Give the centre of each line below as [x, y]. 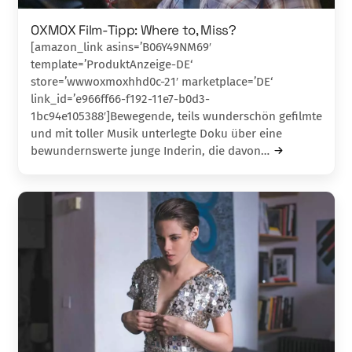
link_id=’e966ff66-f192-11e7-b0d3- [121, 99]
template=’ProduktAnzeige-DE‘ [112, 64]
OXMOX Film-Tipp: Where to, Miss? [134, 29]
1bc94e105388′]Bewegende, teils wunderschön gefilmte [177, 116]
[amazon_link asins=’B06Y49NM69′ [121, 47]
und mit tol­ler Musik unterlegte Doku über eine [157, 133]
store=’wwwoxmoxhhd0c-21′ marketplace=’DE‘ [152, 81]
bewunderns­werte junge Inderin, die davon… [150, 150]
